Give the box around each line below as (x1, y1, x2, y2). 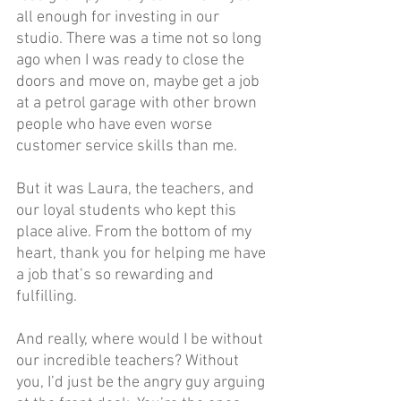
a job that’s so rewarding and (16, 265, 218, 285)
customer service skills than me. (16, 136, 237, 156)
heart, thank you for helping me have (16, 243, 269, 263)
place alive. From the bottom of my (16, 222, 255, 242)
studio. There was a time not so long (16, 29, 265, 48)
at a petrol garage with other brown (16, 93, 260, 113)
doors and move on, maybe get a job (16, 72, 263, 91)
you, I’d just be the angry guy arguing (16, 372, 269, 392)
